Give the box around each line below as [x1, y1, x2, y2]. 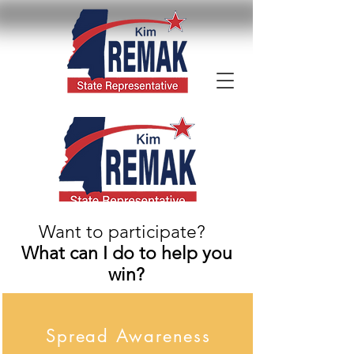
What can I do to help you [21, 243, 232, 264]
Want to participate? [38, 221, 215, 243]
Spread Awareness [46, 325, 211, 347]
